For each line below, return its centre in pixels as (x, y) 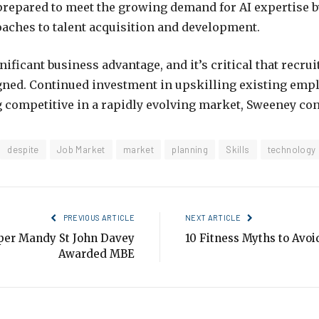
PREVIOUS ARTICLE (98, 217)
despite (23, 149)
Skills (238, 149)
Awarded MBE (96, 253)
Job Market (81, 149)
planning (190, 149)
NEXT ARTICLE (214, 217)
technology (292, 149)
